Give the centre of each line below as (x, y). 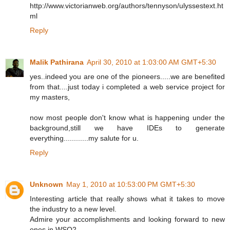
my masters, (50, 97)
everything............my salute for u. (84, 138)
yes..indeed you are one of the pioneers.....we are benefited (127, 77)
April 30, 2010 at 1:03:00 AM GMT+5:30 (151, 62)
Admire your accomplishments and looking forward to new (127, 219)
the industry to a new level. (73, 209)
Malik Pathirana (57, 62)
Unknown (46, 185)
